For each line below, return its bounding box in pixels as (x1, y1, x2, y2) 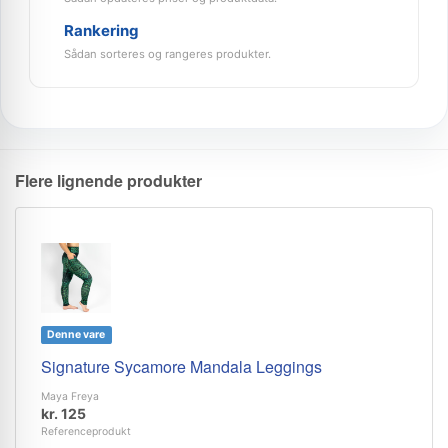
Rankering (64, 21, 139, 40)
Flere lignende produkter (15, 169, 202, 192)
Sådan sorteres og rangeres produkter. (64, 47, 271, 61)
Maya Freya (41, 390, 99, 403)
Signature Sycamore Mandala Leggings (41, 355, 322, 378)
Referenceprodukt (41, 425, 131, 438)
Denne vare (47, 328, 106, 341)
